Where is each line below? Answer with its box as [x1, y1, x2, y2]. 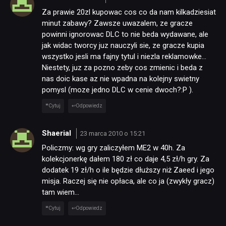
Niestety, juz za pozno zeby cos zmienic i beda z [42, 63, 203, 73]
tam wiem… [42, 188, 79, 197]
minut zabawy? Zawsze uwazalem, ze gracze [42, 19, 193, 28]
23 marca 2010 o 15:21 [80, 129, 145, 137]
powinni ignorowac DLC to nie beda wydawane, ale [42, 30, 208, 39]
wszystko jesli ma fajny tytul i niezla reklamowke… [42, 52, 206, 62]
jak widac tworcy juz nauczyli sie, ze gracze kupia [42, 41, 204, 50]
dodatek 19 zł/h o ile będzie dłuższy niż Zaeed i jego [42, 165, 214, 175]
